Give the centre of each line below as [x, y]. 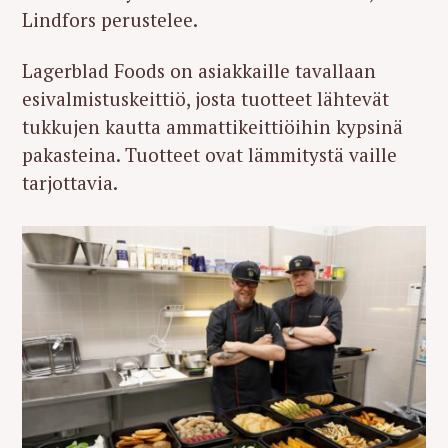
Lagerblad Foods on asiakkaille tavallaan [199, 70]
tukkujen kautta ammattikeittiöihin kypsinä [212, 126]
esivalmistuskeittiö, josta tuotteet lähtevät [205, 98]
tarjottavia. [70, 182]
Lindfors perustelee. [110, 20]
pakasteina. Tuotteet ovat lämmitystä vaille [209, 154]
